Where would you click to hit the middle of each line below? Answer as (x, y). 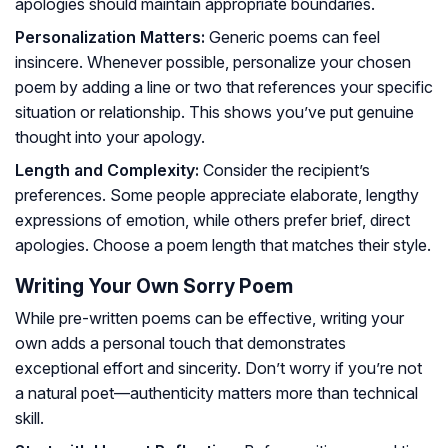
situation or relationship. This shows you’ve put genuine (214, 112)
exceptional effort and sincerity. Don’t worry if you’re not (218, 368)
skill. (29, 418)
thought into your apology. (110, 137)
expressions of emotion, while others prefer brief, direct (212, 220)
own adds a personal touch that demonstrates (180, 343)
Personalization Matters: (110, 37)
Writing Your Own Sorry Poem (154, 286)
